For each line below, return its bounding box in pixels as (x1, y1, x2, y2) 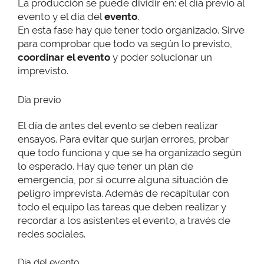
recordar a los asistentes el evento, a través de (18, 214, 230, 226)
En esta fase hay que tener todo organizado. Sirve (18, 24, 245, 37)
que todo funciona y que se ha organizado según (18, 146, 242, 159)
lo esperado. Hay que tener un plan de (18, 160, 193, 172)
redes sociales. (18, 227, 85, 240)
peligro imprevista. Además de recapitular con (18, 187, 229, 199)
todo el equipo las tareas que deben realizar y (18, 200, 226, 213)
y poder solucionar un (110, 51, 212, 64)
